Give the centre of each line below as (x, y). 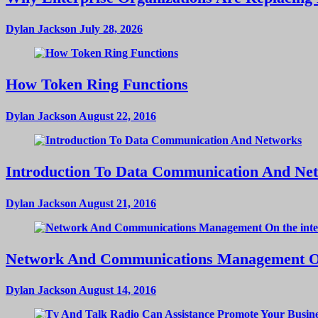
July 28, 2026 (110, 29)
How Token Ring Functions (97, 84)
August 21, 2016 (116, 203)
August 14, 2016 (116, 290)
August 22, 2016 (116, 116)
